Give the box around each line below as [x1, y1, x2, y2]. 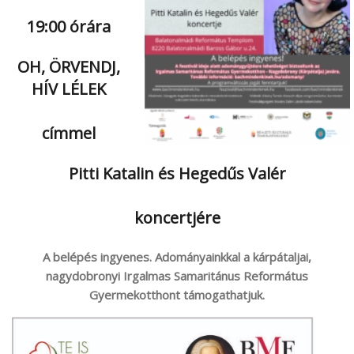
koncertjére [134, 206, 220, 228]
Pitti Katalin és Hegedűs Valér [68, 162, 286, 184]
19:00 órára [26, 15, 111, 37]
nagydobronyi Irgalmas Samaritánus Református [46, 267, 308, 284]
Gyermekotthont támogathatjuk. [89, 286, 265, 303]
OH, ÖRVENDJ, [17, 55, 120, 77]
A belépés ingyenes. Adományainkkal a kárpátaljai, [43, 248, 311, 265]
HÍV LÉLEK [31, 77, 106, 100]
